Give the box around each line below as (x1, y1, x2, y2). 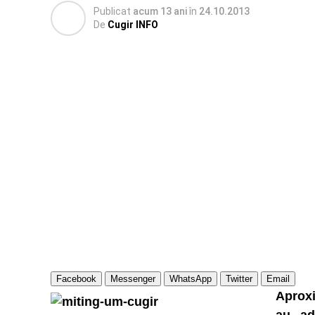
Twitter (226, 274, 252, 284)
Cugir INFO (108, 19, 158, 30)
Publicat (94, 6, 131, 17)
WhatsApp (169, 274, 212, 284)
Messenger (110, 274, 155, 284)
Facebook (56, 274, 96, 284)
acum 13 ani (133, 6, 187, 17)
